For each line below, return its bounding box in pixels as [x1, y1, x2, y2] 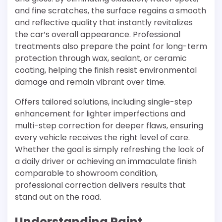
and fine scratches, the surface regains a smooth [15, 5, 206, 17]
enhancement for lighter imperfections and [15, 108, 185, 120]
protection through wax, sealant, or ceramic [15, 53, 187, 64]
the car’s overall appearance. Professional [15, 29, 180, 41]
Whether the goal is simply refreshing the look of [15, 144, 204, 156]
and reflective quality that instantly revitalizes [15, 17, 193, 29]
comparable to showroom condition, [15, 167, 158, 179]
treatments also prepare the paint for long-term [15, 41, 207, 53]
